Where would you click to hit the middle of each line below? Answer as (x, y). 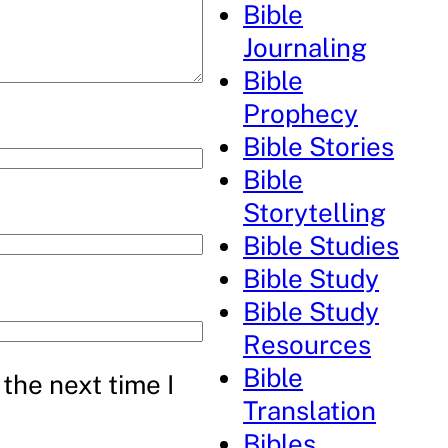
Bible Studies (321, 245)
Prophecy (301, 113)
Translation (310, 410)
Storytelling (315, 212)
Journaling (305, 47)
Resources (307, 344)
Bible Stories (319, 146)
